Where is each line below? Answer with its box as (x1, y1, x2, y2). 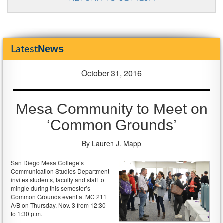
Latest (11, 44, 38, 54)
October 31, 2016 (81, 67, 142, 79)
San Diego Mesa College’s (11, 158, 84, 167)
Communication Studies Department (11, 167, 109, 175)
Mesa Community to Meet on (15, 101, 208, 117)
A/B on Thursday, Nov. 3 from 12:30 (11, 201, 106, 209)
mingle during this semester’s (11, 184, 90, 192)
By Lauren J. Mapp (82, 138, 141, 148)
